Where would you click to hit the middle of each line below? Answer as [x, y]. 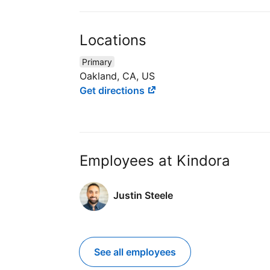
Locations [113, 40]
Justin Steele [143, 195]
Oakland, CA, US [117, 76]
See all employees [135, 252]
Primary [97, 61]
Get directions [113, 90]
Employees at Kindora [155, 161]
